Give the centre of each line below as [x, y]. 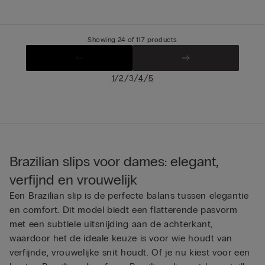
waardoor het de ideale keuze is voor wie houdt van [121, 238]
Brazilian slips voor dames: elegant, [114, 161]
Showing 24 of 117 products [132, 40]
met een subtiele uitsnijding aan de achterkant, [112, 224]
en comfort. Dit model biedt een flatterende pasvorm [124, 210]
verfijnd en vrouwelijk [73, 180]
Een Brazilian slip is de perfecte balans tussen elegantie [129, 196]
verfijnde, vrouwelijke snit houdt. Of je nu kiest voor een [130, 253]
